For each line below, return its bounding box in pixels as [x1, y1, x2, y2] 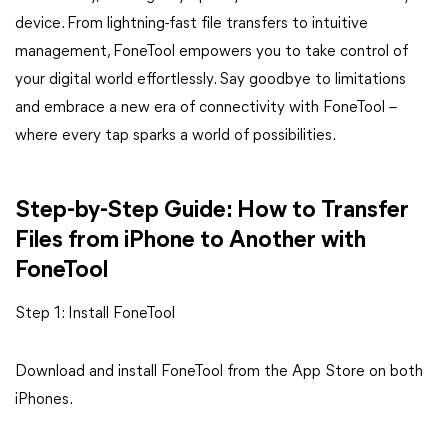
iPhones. [15, 392, 73, 408]
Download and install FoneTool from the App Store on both [15, 364, 423, 380]
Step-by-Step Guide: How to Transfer [15, 199, 409, 223]
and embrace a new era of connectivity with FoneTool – [15, 100, 397, 116]
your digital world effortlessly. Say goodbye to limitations [15, 72, 406, 88]
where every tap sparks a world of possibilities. [15, 128, 336, 144]
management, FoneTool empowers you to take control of [15, 44, 408, 60]
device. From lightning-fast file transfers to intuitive [15, 16, 368, 32]
